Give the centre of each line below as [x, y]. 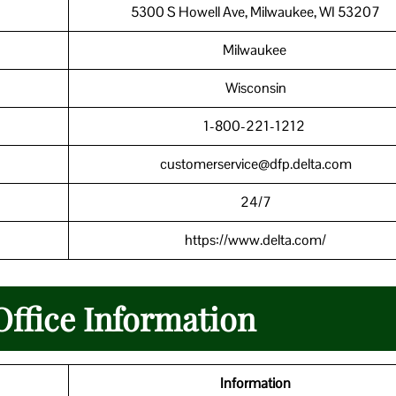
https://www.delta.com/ [255, 240]
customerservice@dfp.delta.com [255, 164]
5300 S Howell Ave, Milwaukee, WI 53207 [255, 11]
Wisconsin [255, 88]
